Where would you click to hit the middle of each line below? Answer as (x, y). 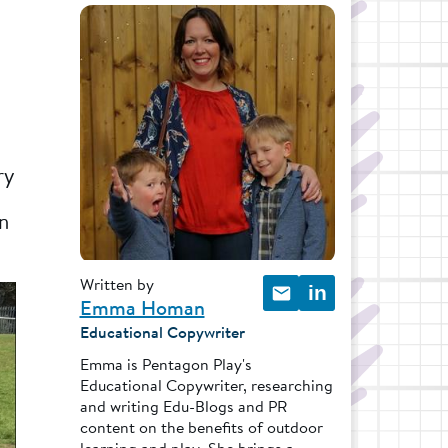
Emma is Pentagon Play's (165, 363)
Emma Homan (142, 308)
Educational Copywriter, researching (206, 384)
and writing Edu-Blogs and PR (183, 405)
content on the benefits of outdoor (201, 426)
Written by (116, 284)
